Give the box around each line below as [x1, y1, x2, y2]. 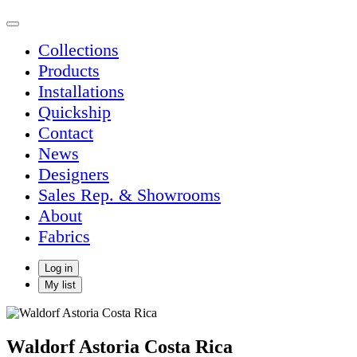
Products [38, 61, 100, 80]
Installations [38, 81, 124, 101]
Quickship [38, 102, 111, 122]
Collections [38, 40, 119, 60]
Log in [45, 262, 73, 274]
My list [45, 279, 76, 291]
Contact [38, 123, 93, 143]
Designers [38, 164, 109, 184]
